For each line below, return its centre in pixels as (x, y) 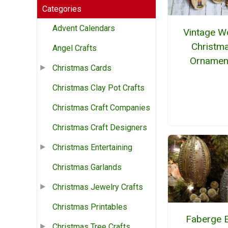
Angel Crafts (75, 48)
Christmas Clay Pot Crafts (98, 88)
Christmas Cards (82, 68)
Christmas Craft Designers (100, 128)
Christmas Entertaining (92, 148)
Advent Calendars (84, 28)
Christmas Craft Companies (101, 108)
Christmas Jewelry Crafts (98, 187)
